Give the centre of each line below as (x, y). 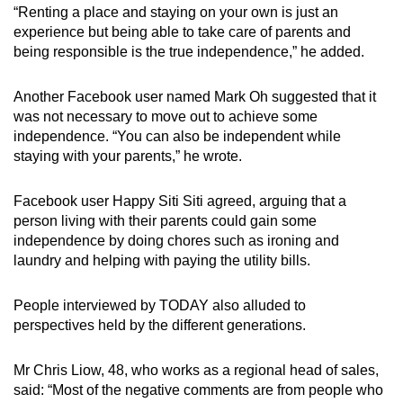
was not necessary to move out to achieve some (166, 116)
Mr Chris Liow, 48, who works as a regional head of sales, (196, 370)
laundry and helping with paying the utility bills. (162, 260)
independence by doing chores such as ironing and (176, 240)
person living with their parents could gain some (165, 220)
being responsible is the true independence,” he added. (189, 51)
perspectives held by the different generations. (160, 325)
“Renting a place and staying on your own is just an (176, 12)
